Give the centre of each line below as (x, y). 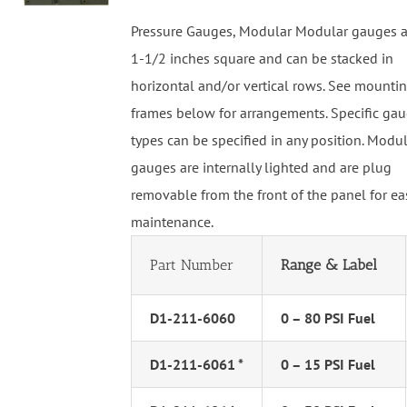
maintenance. (172, 222)
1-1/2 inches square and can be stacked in (262, 59)
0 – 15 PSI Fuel (328, 365)
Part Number (191, 265)
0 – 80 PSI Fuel (328, 318)
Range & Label (328, 265)
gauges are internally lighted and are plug (261, 168)
